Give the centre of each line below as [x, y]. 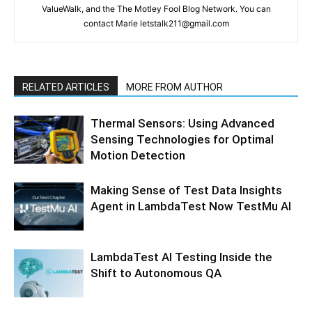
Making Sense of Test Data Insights [186, 190]
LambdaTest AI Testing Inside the [181, 257]
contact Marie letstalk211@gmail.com [156, 23]
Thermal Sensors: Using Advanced [182, 123]
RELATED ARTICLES [66, 87]
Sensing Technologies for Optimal [182, 139]
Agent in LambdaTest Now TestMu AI [191, 206]
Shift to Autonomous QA [156, 273]
